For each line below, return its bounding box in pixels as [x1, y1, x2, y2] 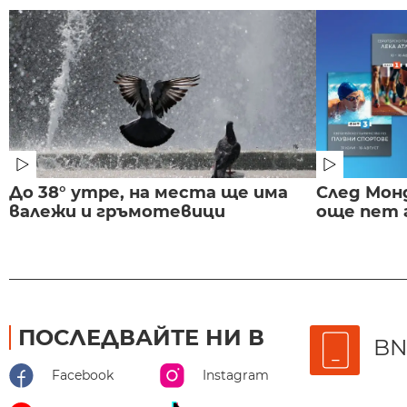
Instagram [202, 367, 269, 384]
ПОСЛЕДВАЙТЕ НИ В [18, 324, 264, 352]
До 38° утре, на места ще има [9, 183, 288, 203]
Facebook [52, 367, 114, 384]
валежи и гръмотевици [9, 202, 225, 223]
